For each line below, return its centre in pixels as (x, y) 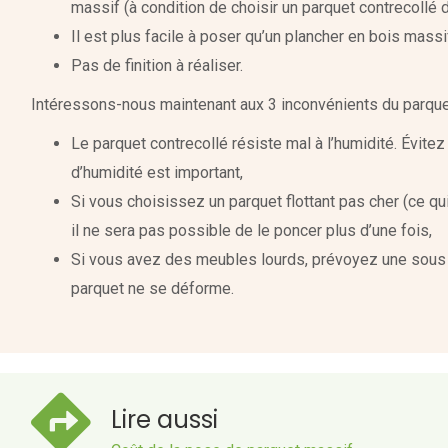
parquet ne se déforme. (152, 288)
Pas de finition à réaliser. (156, 65)
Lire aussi (164, 419)
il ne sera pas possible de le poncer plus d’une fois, (251, 230)
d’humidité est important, (156, 172)
